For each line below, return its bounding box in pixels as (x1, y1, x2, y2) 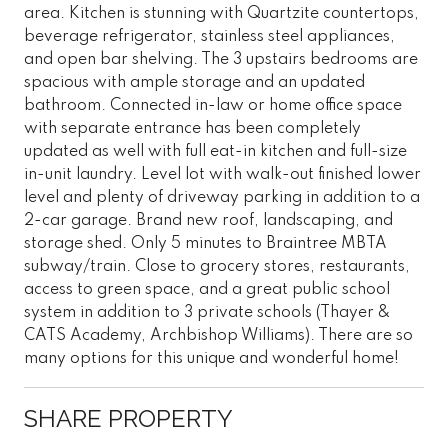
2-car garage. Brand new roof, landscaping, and (24, 212, 393, 229)
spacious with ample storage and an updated (24, 74, 365, 91)
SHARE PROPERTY (24, 403, 233, 433)
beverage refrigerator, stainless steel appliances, (24, 28, 395, 45)
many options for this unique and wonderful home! (24, 350, 399, 367)
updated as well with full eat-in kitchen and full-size (24, 143, 407, 160)
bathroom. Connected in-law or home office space (24, 97, 402, 114)
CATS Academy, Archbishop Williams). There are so (24, 327, 413, 344)
